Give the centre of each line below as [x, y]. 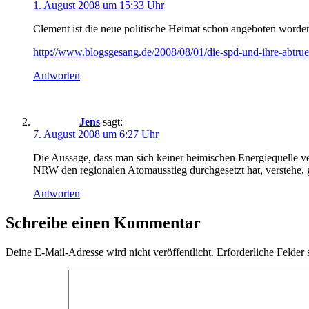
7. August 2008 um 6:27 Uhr [96, 134]
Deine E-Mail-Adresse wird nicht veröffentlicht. [110, 252]
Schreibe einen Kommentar [103, 223]
